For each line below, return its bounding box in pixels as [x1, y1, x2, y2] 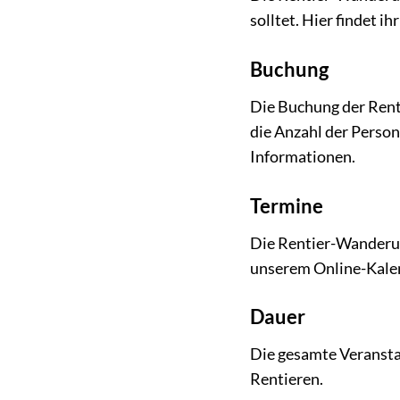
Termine [250, 193, 324, 218]
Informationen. [250, 146, 356, 166]
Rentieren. [250, 370, 324, 389]
